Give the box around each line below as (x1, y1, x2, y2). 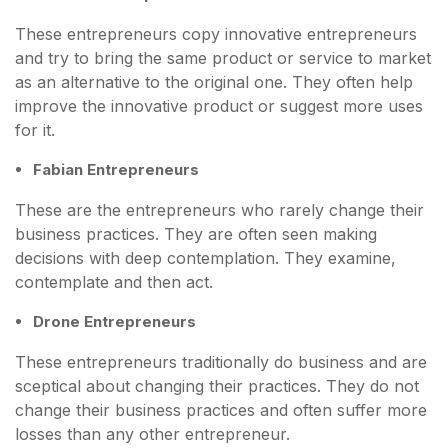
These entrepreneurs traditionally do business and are (15, 352, 427, 373)
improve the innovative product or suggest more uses (15, 96, 423, 117)
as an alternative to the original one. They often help (15, 72, 413, 93)
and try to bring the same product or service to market (15, 48, 431, 69)
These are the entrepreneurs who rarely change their (15, 200, 424, 221)
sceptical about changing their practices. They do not (15, 376, 419, 397)
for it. (15, 120, 55, 141)
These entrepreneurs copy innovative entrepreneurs (15, 24, 417, 45)
